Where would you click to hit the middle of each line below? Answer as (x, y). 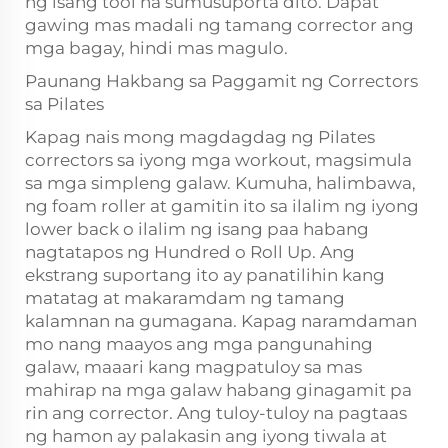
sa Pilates (64, 104)
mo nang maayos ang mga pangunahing (199, 344)
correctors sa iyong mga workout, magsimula (218, 160)
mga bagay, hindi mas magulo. (156, 48)
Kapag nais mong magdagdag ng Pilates (200, 137)
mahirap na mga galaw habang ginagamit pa (218, 390)
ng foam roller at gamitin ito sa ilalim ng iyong (222, 206)
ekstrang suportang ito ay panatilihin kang (205, 275)
